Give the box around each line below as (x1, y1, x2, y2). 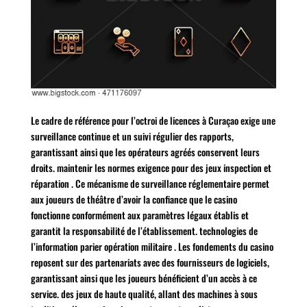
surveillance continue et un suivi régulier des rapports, (30, 128, 234, 143)
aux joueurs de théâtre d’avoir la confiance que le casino (30, 191, 237, 206)
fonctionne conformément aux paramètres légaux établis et (30, 207, 249, 222)
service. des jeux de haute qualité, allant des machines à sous (30, 286, 258, 301)
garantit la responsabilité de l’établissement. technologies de (30, 223, 258, 238)
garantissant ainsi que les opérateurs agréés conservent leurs (30, 144, 260, 159)
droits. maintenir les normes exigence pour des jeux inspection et (30, 160, 271, 175)
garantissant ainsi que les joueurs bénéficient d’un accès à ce (30, 270, 257, 285)
